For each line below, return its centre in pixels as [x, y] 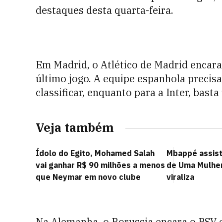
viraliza [180, 177]
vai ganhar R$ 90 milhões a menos [100, 165]
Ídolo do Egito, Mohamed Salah [95, 153]
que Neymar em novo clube [88, 177]
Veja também [75, 127]
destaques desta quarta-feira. [105, 10]
